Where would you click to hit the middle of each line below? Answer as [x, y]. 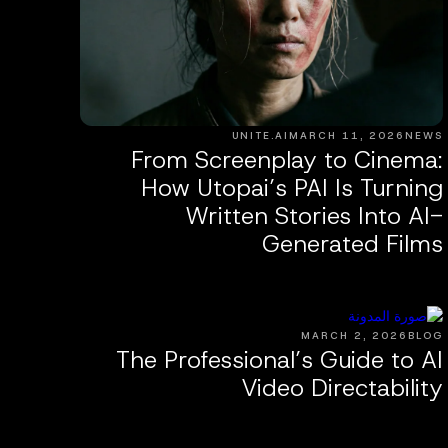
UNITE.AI [260, 135]
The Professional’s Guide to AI [279, 359]
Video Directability [341, 387]
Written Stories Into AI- [313, 215]
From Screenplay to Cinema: [286, 159]
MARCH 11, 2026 [346, 135]
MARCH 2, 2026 [354, 335]
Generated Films [352, 243]
